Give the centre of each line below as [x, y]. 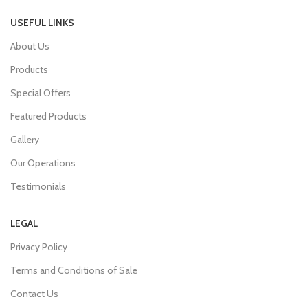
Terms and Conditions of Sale [74, 270]
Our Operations [43, 163]
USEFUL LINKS [42, 22]
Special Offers [41, 92]
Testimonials [38, 186]
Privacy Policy [39, 246]
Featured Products [48, 116]
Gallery [25, 139]
